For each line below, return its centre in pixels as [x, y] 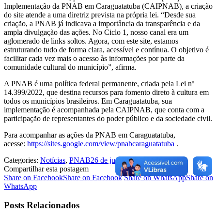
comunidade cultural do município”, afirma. [70, 67]
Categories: [22, 160]
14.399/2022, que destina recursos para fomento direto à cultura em [106, 92]
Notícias [53, 160]
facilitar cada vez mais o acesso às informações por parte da [94, 58]
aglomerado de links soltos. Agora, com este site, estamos [91, 41]
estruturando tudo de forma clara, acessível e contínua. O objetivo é [106, 49]
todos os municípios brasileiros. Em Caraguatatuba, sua [88, 101]
